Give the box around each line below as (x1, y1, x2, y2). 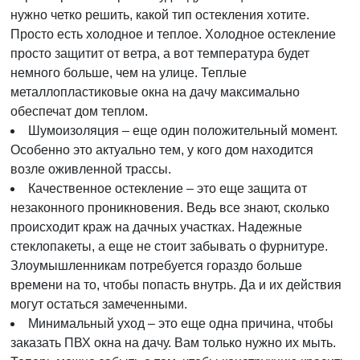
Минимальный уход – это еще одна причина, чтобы (28, 317, 333, 330)
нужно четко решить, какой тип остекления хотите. (10, 8, 309, 22)
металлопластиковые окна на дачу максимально (10, 85, 300, 99)
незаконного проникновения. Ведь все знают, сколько (10, 201, 329, 215)
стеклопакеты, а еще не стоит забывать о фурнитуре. (10, 239, 328, 253)
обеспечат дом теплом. (10, 104, 148, 118)
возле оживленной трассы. (10, 162, 171, 176)
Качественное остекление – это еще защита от (28, 182, 307, 195)
